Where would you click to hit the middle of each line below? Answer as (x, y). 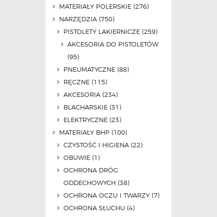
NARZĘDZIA (78, 19)
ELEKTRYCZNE (85, 119)
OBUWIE (77, 157)
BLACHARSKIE (85, 107)
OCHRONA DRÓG (91, 170)
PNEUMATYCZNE (89, 69)
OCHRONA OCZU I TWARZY (106, 195)
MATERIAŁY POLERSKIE (95, 6)
